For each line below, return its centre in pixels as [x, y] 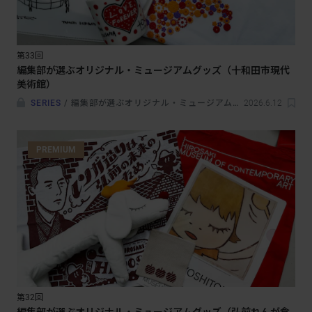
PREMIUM [56, 150]
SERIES [46, 103]
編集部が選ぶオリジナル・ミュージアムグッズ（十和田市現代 [153, 70]
